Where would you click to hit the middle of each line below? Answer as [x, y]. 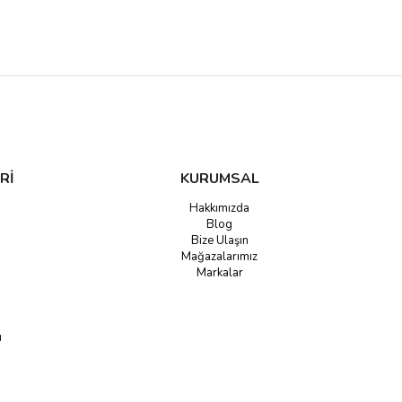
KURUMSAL [219, 179]
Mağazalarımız [220, 257]
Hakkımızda [220, 208]
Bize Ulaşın [219, 240]
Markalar [219, 273]
